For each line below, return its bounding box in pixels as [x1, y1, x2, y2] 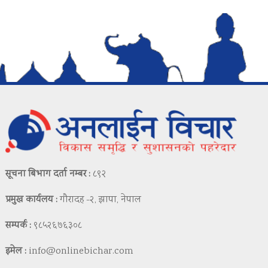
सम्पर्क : [5, 219, 32, 233]
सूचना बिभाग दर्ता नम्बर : [5, 167, 91, 182]
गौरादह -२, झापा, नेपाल [57, 193, 142, 208]
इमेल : [5, 245, 27, 259]
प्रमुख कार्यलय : [5, 193, 58, 208]
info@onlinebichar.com [29, 245, 134, 259]
